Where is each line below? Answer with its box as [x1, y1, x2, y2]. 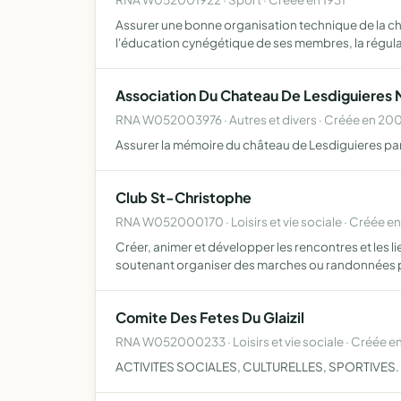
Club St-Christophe [115, 188, 252, 207]
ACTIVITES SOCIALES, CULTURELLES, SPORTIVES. [115, 359, 399, 374]
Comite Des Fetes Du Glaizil [115, 308, 304, 327]
